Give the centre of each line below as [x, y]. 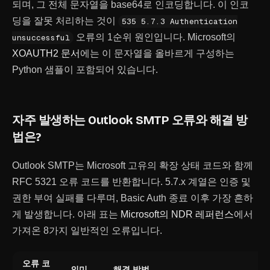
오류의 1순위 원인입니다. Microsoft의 [155, 37]
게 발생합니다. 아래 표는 [66, 214]
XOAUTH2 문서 [46, 53]
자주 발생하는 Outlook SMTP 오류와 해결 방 [130, 120]
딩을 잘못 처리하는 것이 [65, 21]
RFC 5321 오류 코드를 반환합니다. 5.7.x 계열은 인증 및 [131, 182]
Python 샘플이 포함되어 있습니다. [85, 70]
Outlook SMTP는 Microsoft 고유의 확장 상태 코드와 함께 [133, 165]
